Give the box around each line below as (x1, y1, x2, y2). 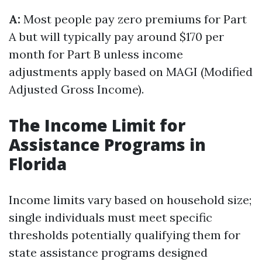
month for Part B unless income (9, 47, 183, 61)
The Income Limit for (9, 114, 185, 136)
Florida (9, 153, 67, 175)
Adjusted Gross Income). (9, 82, 144, 96)
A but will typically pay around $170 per (9, 29, 224, 44)
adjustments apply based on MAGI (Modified (9, 64, 253, 79)
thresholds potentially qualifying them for (9, 227, 240, 242)
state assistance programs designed (9, 245, 208, 260)
